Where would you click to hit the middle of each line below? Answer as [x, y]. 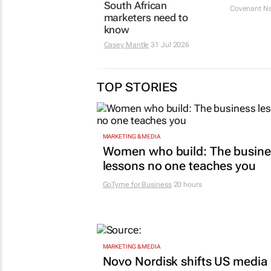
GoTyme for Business [137, 185]
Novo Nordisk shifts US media [185, 261]
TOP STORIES [137, 87]
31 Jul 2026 [169, 44]
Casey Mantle [126, 44]
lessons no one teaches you [179, 166]
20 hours [187, 185]
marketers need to [146, 17]
